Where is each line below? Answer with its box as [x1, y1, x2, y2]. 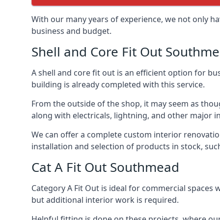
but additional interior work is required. [31, 194, 179, 205]
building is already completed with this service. [31, 79, 205, 90]
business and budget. [31, 25, 111, 36]
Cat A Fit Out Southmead [31, 158, 179, 176]
